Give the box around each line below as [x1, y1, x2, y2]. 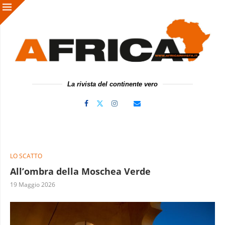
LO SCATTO [10, 151, 42, 160]
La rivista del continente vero [67, 80, 158, 88]
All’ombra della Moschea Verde [10, 165, 151, 177]
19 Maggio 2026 [10, 180, 55, 189]
